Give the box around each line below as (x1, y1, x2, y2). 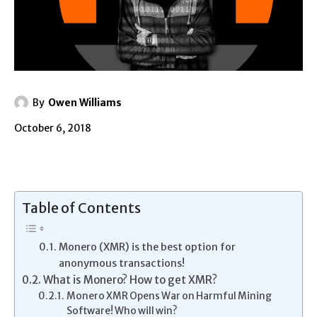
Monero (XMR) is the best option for (58, 240, 236, 253)
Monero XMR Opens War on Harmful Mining (66, 289, 272, 302)
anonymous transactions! (58, 256, 185, 270)
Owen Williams (48, 96, 122, 110)
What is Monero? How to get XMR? (43, 272, 218, 287)
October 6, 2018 (14, 122, 91, 135)
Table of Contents (22, 199, 141, 217)
